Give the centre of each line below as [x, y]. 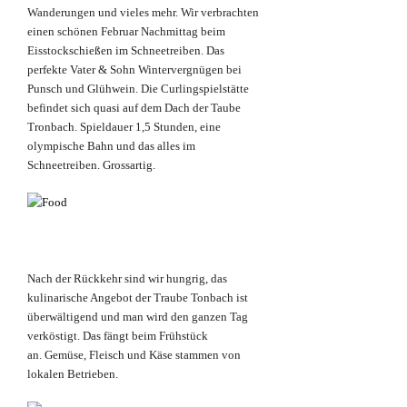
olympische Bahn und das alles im [111, 146]
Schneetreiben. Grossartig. [91, 165]
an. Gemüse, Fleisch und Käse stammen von [134, 355]
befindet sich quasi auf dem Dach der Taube [134, 108]
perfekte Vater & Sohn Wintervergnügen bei [134, 70]
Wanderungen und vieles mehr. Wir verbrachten [143, 13]
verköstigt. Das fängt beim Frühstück [118, 336]
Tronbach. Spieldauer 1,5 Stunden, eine [124, 127]
